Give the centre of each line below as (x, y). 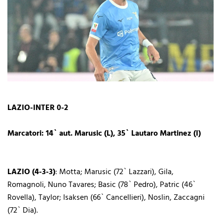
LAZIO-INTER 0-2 (38, 108)
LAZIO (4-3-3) (31, 172)
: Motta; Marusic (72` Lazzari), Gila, (114, 172)
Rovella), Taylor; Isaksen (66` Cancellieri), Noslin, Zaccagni (106, 198)
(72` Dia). (23, 210)
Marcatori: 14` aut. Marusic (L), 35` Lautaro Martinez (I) (104, 133)
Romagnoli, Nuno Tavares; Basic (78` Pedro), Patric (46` (102, 185)
